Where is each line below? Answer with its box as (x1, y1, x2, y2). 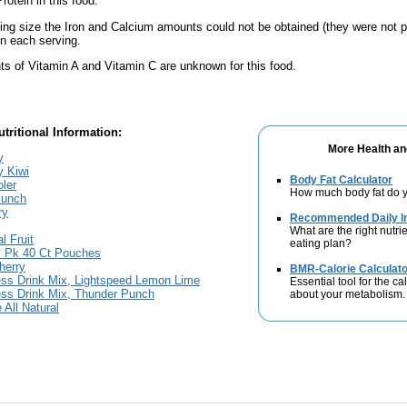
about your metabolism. (290, 288, 405, 301)
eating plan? (290, 237, 352, 250)
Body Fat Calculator (290, 174, 392, 186)
